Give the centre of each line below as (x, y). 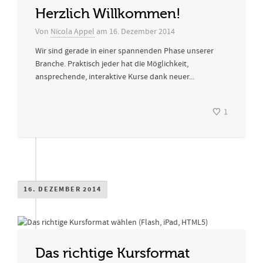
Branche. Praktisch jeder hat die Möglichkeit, (112, 64)
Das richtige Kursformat (112, 253)
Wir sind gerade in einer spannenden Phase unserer (124, 51)
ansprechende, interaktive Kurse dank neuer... (115, 77)
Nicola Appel (73, 32)
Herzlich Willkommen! (108, 14)
